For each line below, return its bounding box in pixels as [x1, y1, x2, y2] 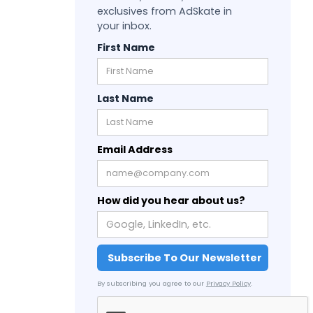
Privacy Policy [205, 279, 251, 288]
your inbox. [96, 19, 152, 33]
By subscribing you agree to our [96, 279, 206, 288]
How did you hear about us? [96, 194, 245, 208]
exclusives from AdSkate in [96, 4, 232, 18]
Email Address [96, 143, 173, 156]
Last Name [96, 92, 154, 105]
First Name [96, 41, 155, 54]
